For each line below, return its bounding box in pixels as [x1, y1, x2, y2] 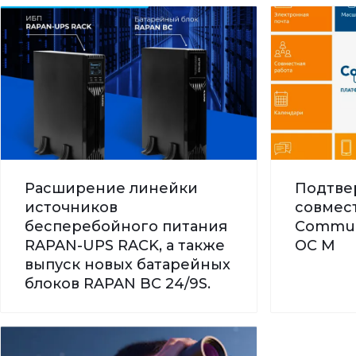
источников [25, 198, 118, 216]
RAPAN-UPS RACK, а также [25, 236, 225, 254]
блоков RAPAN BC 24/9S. [25, 274, 211, 292]
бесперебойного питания [25, 217, 227, 235]
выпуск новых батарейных [25, 255, 230, 273]
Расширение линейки [25, 179, 198, 197]
